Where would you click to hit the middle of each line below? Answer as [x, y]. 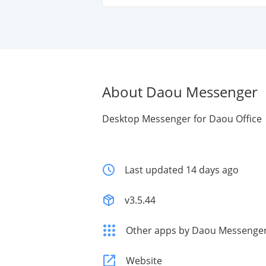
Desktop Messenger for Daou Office [182, 119]
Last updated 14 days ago [182, 170]
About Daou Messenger [180, 92]
